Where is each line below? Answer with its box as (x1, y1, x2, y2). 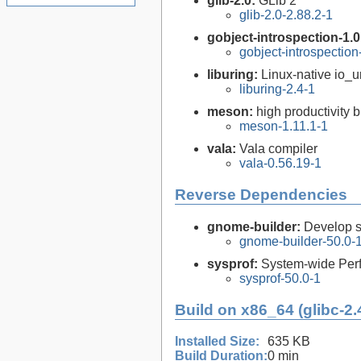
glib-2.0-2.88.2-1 (239, 8, 333, 23)
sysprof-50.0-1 (239, 271, 321, 285)
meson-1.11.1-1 (239, 119, 328, 134)
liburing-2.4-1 (239, 82, 315, 97)
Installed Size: (175, 334, 259, 349)
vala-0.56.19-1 (239, 156, 322, 171)
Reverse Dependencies (175, 186, 347, 204)
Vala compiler (239, 142, 317, 156)
